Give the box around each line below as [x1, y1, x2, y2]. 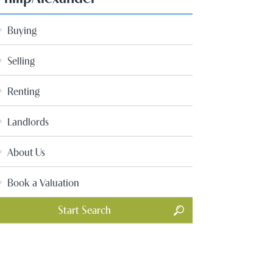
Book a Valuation [7, 175, 79, 189]
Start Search [57, 202, 111, 216]
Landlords [7, 114, 49, 128]
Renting [7, 83, 40, 97]
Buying [7, 23, 37, 37]
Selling [7, 53, 35, 67]
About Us [7, 144, 45, 158]
